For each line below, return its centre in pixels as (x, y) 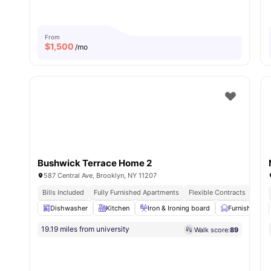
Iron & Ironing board (179, 208)
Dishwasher (69, 208)
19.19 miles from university (85, 229)
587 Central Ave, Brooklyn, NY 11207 (100, 176)
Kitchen (118, 208)
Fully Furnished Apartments (136, 193)
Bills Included (63, 193)
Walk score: (212, 230)
